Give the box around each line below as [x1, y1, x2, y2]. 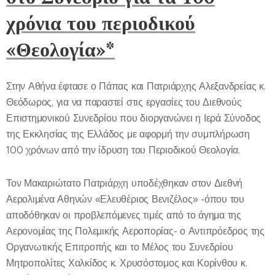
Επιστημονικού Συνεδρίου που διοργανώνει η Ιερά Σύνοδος [6, 112, 261, 124]
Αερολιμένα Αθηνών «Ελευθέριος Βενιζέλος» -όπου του [6, 193, 244, 205]
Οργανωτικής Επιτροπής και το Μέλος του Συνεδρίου [6, 241, 233, 253]
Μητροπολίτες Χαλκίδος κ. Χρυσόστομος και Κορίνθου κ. [6, 257, 247, 269]
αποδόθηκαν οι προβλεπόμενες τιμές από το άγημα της [6, 209, 241, 221]
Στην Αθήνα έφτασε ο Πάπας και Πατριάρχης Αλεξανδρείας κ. [6, 80, 266, 92]
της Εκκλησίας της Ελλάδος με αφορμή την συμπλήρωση [6, 128, 250, 140]
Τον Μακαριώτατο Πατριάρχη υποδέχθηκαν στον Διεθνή [6, 177, 243, 189]
